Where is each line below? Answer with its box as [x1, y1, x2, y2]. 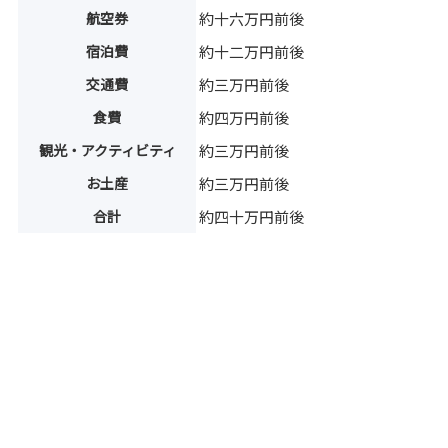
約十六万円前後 [199, 8, 305, 30]
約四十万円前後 [199, 206, 305, 228]
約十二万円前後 [199, 41, 305, 63]
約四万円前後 [199, 107, 290, 129]
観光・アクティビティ [38, 140, 176, 161]
